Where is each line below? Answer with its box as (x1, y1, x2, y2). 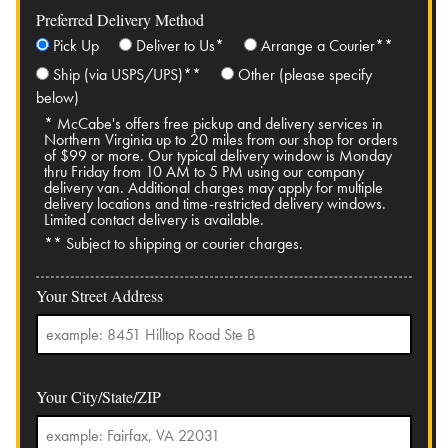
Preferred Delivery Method (36, 9, 204, 31)
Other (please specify (238, 64, 372, 86)
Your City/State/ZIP (36, 386, 161, 408)
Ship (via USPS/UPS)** (53, 64, 201, 86)
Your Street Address (36, 285, 163, 307)
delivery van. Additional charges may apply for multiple (44, 177, 383, 199)
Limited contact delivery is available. (44, 209, 264, 231)
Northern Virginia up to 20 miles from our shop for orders (44, 129, 398, 151)
